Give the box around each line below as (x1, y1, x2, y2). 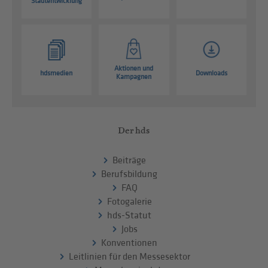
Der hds (118, 124, 150, 136)
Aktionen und (114, 64, 154, 74)
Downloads (196, 69, 228, 78)
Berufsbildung (101, 168, 158, 180)
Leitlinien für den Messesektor (68, 251, 190, 263)
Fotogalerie (106, 196, 152, 208)
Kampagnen (116, 72, 152, 82)
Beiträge (112, 154, 147, 166)
